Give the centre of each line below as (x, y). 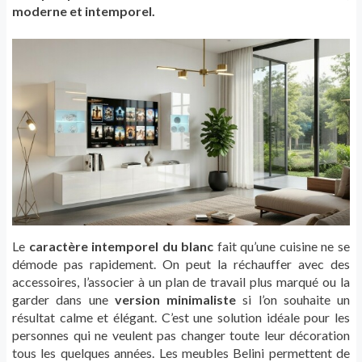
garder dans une (63, 300)
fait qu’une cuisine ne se (282, 246)
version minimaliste (175, 300)
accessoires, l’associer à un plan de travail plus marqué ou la (181, 282)
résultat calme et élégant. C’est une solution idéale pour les (181, 318)
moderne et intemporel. (84, 11)
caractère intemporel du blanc (121, 246)
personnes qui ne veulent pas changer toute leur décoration (181, 335)
